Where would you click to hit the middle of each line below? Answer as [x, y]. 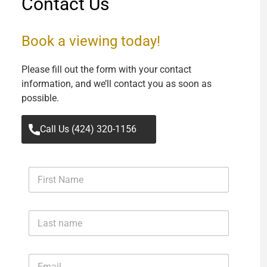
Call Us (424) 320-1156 [88, 129]
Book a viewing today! [91, 41]
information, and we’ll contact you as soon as [117, 84]
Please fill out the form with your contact [106, 69]
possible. [40, 98]
